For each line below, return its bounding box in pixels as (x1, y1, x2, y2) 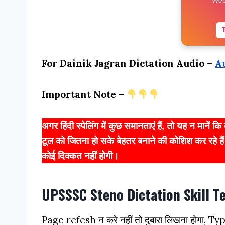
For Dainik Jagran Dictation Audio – (42, 57, 215, 69)
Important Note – (42, 88, 127, 100)
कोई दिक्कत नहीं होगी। (42, 149, 119, 162)
